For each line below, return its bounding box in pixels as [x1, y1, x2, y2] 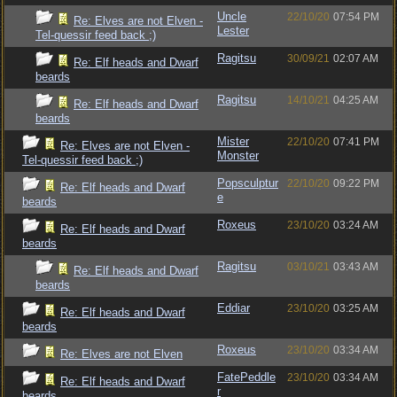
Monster [217, 149, 259, 162]
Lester [217, 24, 249, 37]
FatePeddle [217, 370, 276, 384]
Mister [217, 135, 249, 148]
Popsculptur [217, 176, 278, 190]
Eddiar [217, 301, 250, 315]
